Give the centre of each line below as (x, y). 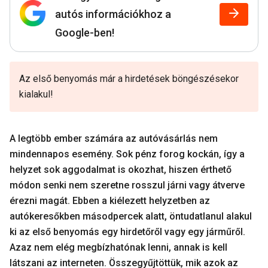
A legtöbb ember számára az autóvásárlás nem (114, 138)
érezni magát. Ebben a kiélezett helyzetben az (110, 201)
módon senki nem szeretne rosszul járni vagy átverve (127, 185)
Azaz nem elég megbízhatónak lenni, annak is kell (118, 247)
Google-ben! (85, 33)
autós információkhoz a (113, 14)
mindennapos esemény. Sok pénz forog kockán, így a (127, 154)
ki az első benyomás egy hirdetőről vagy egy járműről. (127, 232)
